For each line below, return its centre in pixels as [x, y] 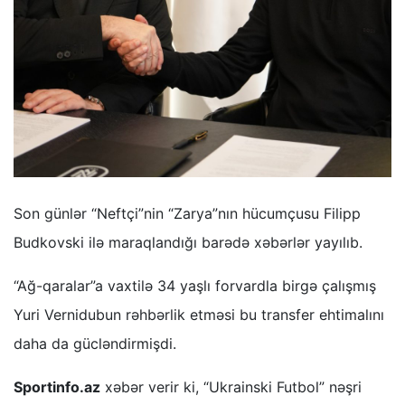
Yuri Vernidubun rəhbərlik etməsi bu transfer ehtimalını [199, 314]
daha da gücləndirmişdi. [95, 343]
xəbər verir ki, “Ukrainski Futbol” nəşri [231, 386]
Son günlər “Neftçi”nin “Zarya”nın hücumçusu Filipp [187, 213]
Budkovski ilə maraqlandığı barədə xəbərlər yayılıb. [188, 242]
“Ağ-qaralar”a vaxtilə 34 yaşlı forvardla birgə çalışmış [195, 285]
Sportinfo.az [57, 386]
